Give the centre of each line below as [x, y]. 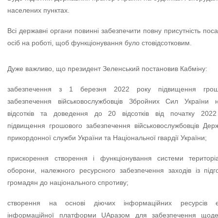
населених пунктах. [39, 10]
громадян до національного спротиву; [68, 183]
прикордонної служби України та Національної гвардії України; [107, 138]
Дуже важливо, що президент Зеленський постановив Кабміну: [108, 69]
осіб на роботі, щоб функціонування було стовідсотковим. [100, 43]
